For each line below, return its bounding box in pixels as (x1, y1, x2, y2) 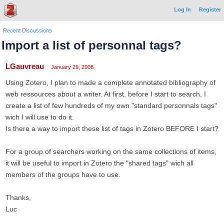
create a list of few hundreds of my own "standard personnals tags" (5, 101, 217, 109)
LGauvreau (5, 62, 44, 70)
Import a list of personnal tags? (1, 38, 181, 52)
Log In (174, 6, 191, 12)
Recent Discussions (3, 27, 52, 33)
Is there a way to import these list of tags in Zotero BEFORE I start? (5, 124, 218, 132)
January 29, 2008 (51, 64, 93, 70)
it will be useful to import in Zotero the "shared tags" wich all (5, 159, 193, 167)
